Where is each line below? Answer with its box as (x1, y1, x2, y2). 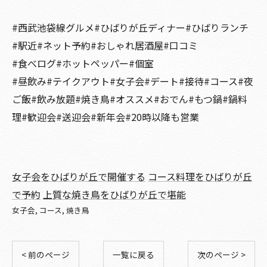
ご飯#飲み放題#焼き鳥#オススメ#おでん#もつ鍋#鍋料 (12, 92, 247, 107)
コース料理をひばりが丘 (148, 169, 252, 184)
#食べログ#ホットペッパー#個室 (12, 56, 154, 71)
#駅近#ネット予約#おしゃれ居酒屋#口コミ (12, 38, 198, 53)
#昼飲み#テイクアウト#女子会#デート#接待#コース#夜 (12, 74, 253, 89)
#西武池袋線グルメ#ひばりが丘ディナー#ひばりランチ (12, 20, 249, 35)
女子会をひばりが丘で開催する (12, 169, 145, 184)
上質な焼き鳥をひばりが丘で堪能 (43, 187, 186, 202)
